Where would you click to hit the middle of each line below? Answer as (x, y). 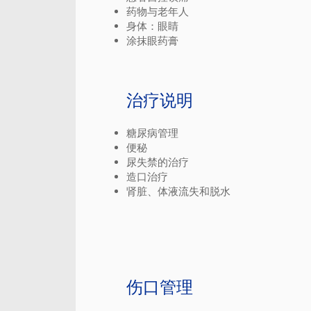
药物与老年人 (158, 11)
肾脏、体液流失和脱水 (178, 191)
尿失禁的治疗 (158, 162)
